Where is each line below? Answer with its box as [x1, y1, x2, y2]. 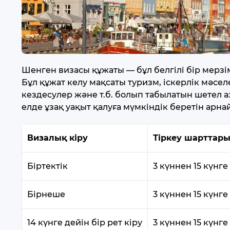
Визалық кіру [27, 132, 88, 143]
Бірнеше [27, 189, 65, 199]
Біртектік [27, 161, 68, 171]
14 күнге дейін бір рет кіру [27, 217, 142, 227]
